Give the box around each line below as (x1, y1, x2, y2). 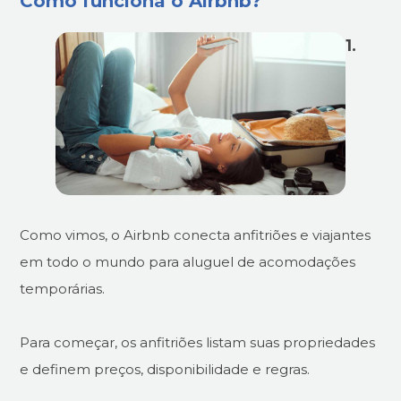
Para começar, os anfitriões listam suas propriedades (20, 333, 376, 351)
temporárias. (20, 279, 106, 297)
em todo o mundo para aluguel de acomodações (20, 252, 356, 270)
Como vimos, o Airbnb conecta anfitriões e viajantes (20, 226, 371, 243)
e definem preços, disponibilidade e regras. (20, 360, 311, 378)
